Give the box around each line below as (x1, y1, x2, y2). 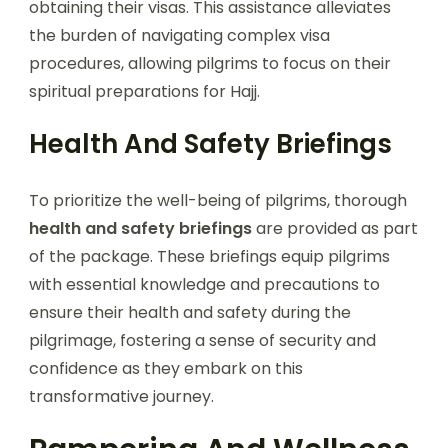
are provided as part (252, 216, 418, 240)
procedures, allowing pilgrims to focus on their (29, 51, 391, 75)
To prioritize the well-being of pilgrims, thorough (29, 188, 407, 212)
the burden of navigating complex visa (29, 23, 330, 47)
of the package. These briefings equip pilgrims (29, 244, 390, 268)
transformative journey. (29, 384, 214, 408)
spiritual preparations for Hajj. (29, 79, 260, 103)
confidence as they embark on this (29, 356, 303, 380)
